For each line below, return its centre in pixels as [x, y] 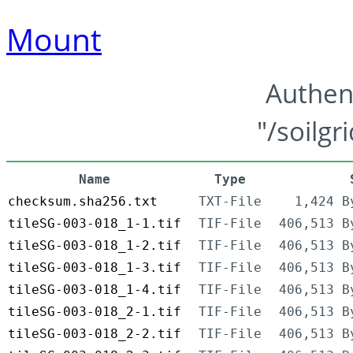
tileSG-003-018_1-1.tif [95, 224]
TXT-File [230, 202]
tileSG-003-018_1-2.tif [95, 246]
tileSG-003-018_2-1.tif [95, 312]
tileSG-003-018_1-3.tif [95, 268]
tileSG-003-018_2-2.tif [95, 334]
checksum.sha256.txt [83, 202]
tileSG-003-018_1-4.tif [95, 290]
